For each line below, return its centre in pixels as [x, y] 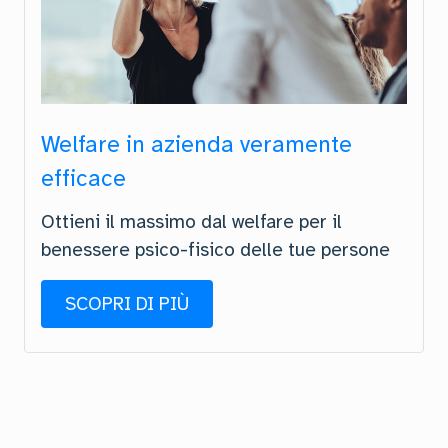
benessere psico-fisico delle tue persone [215, 249]
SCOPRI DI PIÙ [127, 303]
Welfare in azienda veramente [196, 144]
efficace [83, 178]
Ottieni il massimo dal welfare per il [191, 221]
